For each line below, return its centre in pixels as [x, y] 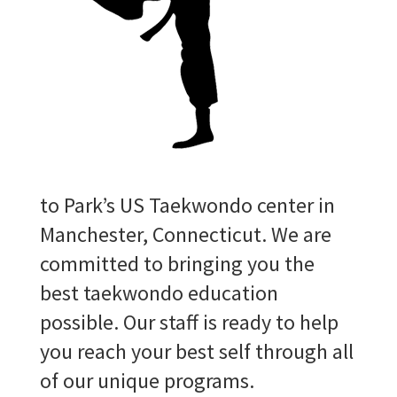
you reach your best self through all [196, 351]
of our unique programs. [147, 381]
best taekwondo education [159, 293]
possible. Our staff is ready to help [189, 322]
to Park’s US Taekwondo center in [187, 205]
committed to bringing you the [177, 264]
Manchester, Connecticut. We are [185, 234]
